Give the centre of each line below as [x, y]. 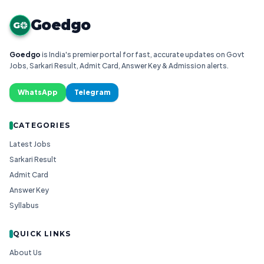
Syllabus [24, 205]
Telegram [92, 92]
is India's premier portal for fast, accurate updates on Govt [143, 55]
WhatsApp [38, 92]
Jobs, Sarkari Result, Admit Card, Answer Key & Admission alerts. [119, 66]
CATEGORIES [42, 125]
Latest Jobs [30, 144]
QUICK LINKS [42, 234]
